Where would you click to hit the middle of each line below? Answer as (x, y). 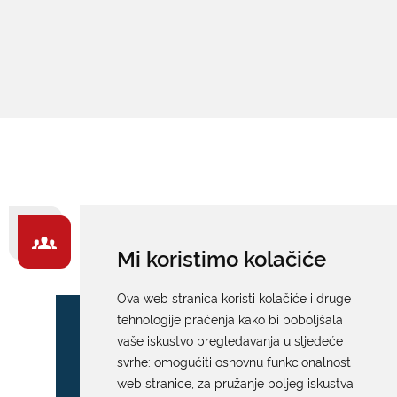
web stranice (154, 382)
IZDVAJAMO (150, 265)
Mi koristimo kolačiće (221, 257)
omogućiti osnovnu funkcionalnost (252, 361)
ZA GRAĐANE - (163, 238)
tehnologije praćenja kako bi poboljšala (230, 319)
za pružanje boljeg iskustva (275, 382)
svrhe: (135, 361)
